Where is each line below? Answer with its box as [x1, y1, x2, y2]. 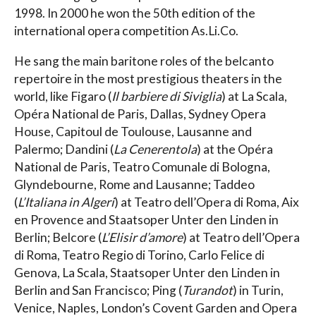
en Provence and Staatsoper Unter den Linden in [14, 212, 279, 227]
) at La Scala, [221, 88, 287, 104]
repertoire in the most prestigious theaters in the [14, 71, 282, 86]
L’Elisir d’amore [102, 229, 183, 245]
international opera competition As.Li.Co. [14, 23, 238, 38]
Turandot [182, 282, 233, 298]
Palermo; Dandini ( [14, 141, 114, 157]
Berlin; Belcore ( [14, 229, 102, 245]
